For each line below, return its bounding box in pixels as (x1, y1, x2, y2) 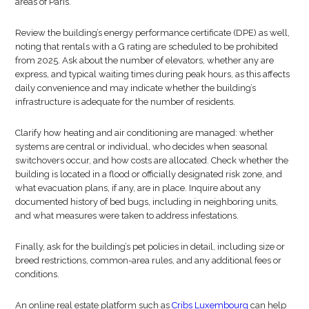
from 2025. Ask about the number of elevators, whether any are (15, 54, 275, 66)
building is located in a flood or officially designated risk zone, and (15, 168, 283, 179)
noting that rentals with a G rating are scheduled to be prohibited (15, 41, 279, 52)
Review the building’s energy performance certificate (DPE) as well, (15, 27, 290, 38)
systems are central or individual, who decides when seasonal (15, 141, 268, 152)
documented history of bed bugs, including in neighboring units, (15, 196, 279, 207)
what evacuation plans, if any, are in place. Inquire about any (15, 182, 261, 193)
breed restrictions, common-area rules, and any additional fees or (15, 255, 282, 266)
